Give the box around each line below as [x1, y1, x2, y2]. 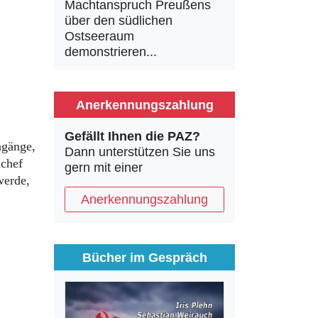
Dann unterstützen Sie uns [65, 145, 215, 159]
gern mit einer [65, 160, 143, 175]
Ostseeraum [65, 29, 134, 43]
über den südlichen [65, 13, 172, 28]
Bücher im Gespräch [82, 250, 207, 265]
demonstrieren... [65, 45, 157, 59]
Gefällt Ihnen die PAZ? [65, 129, 200, 143]
